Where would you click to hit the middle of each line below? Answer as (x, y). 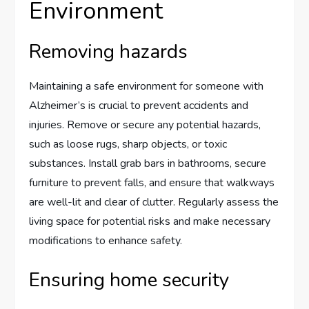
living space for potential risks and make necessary (150, 222)
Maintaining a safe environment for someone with (147, 87)
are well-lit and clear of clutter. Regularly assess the (154, 202)
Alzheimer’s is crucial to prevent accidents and (139, 106)
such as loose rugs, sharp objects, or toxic (128, 144)
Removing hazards (109, 52)
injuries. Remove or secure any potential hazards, (145, 125)
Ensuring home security (129, 280)
